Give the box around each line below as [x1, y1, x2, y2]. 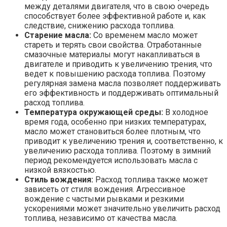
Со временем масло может [91, 30, 198, 41]
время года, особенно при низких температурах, [24, 117, 206, 127]
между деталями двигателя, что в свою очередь [24, 2, 209, 12]
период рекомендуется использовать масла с [24, 156, 198, 166]
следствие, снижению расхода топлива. [24, 21, 175, 31]
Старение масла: [24, 30, 91, 41]
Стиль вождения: [24, 175, 93, 185]
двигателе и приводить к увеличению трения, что [24, 59, 212, 69]
